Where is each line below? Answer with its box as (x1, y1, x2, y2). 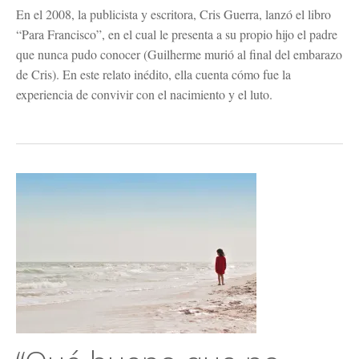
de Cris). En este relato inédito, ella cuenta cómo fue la (16, 66, 291, 83)
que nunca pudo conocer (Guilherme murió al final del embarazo (16, 46, 342, 63)
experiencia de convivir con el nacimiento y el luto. (16, 86, 272, 103)
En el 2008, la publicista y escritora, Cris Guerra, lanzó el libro (16, 6, 331, 22)
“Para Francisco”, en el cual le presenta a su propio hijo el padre (16, 26, 337, 42)
